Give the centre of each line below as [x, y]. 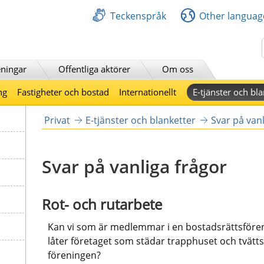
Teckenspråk [138, 16]
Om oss [178, 69]
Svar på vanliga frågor [134, 166]
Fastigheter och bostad [63, 92]
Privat [57, 120]
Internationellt [148, 92]
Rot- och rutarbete [102, 204]
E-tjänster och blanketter [140, 120]
